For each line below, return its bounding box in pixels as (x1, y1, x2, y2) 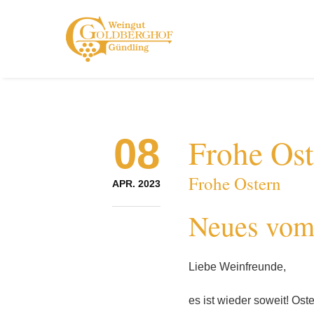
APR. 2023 (112, 178, 161, 189)
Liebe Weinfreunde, (189, 261, 286, 273)
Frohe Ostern (189, 172, 281, 195)
